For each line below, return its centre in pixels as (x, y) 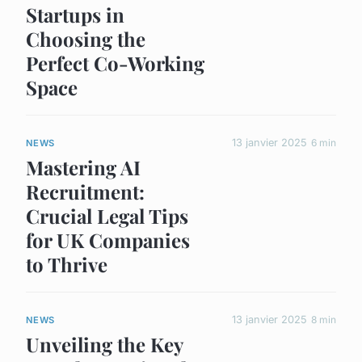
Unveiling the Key (104, 345)
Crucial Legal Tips (107, 216)
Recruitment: (85, 192)
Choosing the (86, 38)
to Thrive (67, 265)
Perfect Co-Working (115, 63)
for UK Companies (108, 240)
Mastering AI (83, 168)
